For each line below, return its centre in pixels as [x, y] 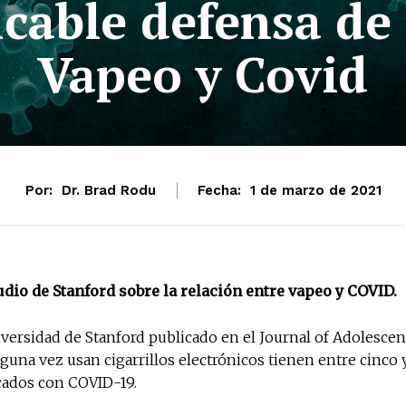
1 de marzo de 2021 [315, 191]
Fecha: [219, 191]
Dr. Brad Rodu [108, 191]
